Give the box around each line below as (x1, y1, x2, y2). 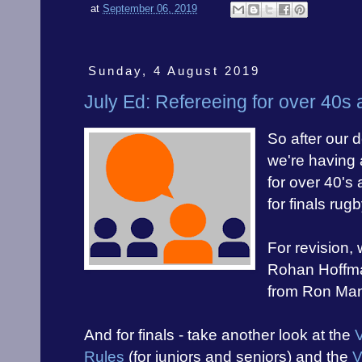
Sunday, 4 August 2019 (87, 64, 260, 78)
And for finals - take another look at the (84, 326, 355, 344)
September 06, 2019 (103, 3, 197, 15)
